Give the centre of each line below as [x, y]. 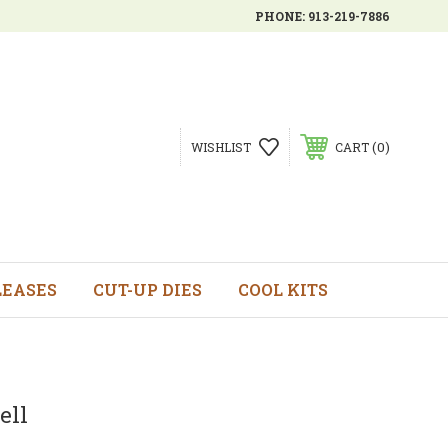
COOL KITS [282, 289]
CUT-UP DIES [147, 289]
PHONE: [281, 16]
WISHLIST [220, 147]
